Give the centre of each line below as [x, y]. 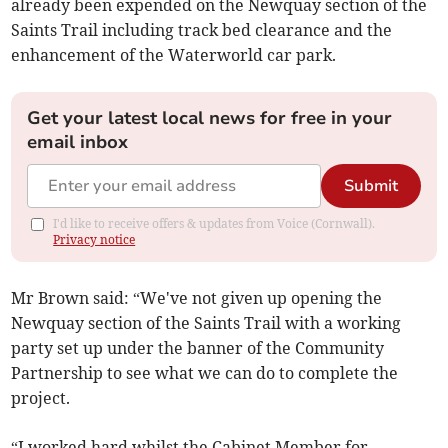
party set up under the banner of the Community [198, 348]
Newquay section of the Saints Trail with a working [206, 323]
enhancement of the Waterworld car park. [174, 55]
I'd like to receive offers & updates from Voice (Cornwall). [214, 224]
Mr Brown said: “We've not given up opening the [197, 298]
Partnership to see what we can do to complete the [205, 373]
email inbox [78, 142]
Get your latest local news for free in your [210, 118]
